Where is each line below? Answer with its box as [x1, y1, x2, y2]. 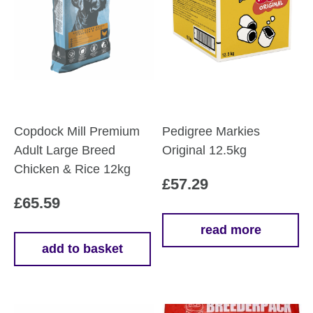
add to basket [41, 242, 123, 256]
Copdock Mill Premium [14, 124, 140, 139]
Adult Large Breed [14, 143, 115, 158]
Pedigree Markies [162, 124, 261, 139]
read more [200, 223, 261, 238]
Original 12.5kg [162, 143, 247, 158]
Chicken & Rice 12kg [14, 162, 131, 177]
